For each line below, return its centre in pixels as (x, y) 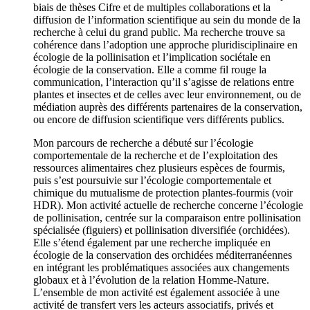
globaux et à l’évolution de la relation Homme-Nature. (151, 280)
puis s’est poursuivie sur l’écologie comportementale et (152, 181)
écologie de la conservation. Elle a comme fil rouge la (150, 70)
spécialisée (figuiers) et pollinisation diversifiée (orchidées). (162, 230)
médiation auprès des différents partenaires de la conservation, (168, 107)
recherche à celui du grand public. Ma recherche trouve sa (159, 33)
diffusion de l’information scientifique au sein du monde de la (167, 20)
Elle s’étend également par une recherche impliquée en (152, 243)
